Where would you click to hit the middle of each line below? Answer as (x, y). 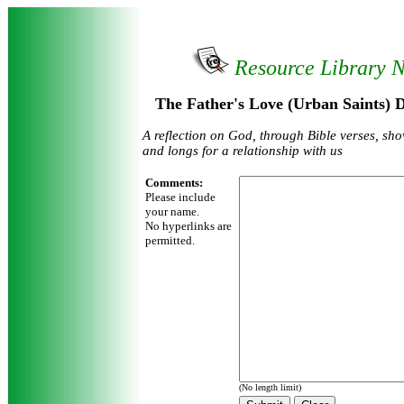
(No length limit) (270, 387)
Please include (180, 197)
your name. (172, 211)
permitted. (170, 240)
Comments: (174, 183)
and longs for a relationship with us (243, 151)
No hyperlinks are (188, 226)
